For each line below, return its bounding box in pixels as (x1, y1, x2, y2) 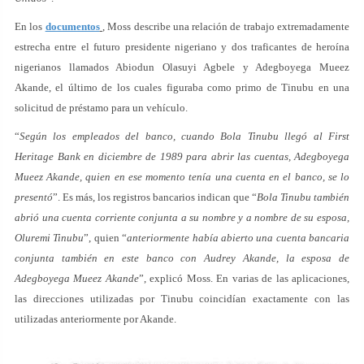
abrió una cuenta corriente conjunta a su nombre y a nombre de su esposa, (15, 211, 349, 223)
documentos (45, 20, 100, 32)
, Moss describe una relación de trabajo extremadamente (102, 20, 350, 32)
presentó (15, 191, 53, 203)
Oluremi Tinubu (15, 232, 84, 244)
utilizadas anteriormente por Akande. (15, 313, 176, 325)
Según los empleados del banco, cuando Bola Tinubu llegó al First (19, 130, 349, 142)
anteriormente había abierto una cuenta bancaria (127, 232, 349, 244)
